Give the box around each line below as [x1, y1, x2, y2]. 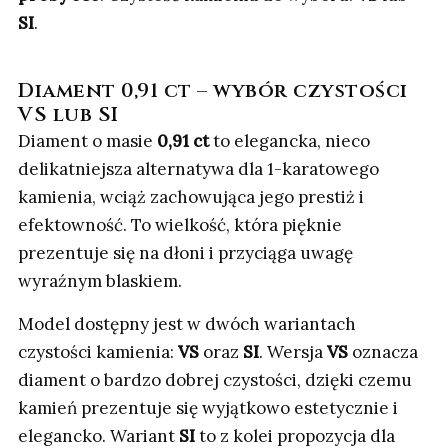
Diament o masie [18, 130, 157, 153]
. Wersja [259, 341, 327, 364]
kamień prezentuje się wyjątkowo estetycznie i [18, 397, 398, 420]
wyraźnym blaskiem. [18, 270, 182, 293]
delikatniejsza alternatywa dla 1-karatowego [18, 158, 379, 181]
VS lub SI [18, 101, 119, 129]
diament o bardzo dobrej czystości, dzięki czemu [18, 369, 412, 392]
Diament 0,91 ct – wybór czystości [18, 77, 408, 105]
